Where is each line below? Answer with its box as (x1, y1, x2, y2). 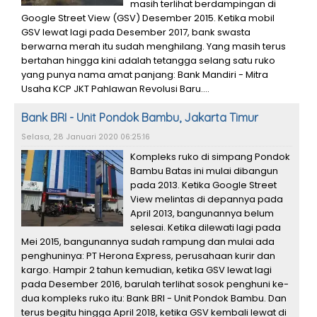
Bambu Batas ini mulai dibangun (130, 164, 278, 178)
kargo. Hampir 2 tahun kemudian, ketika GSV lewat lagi (21, 263, 272, 277)
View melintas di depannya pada (130, 192, 283, 206)
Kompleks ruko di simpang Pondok (130, 150, 290, 163)
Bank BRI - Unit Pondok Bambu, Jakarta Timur (21, 110, 258, 125)
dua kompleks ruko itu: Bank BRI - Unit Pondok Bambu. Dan (21, 292, 287, 305)
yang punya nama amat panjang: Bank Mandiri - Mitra (21, 68, 268, 81)
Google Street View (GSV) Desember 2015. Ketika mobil (21, 11, 275, 25)
